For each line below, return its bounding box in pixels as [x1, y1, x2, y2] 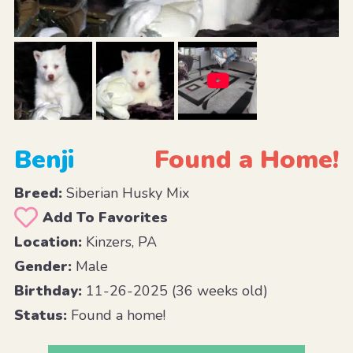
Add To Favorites [42, 207, 168, 227]
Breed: [13, 183, 62, 203]
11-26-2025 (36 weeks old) [81, 281, 268, 300]
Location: [13, 232, 82, 251]
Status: [13, 305, 67, 325]
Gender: [13, 256, 72, 276]
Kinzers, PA [81, 232, 157, 251]
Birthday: [13, 281, 82, 300]
